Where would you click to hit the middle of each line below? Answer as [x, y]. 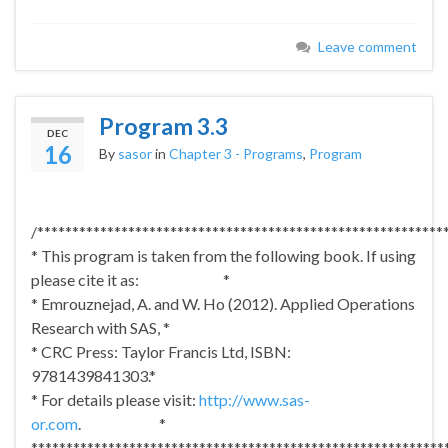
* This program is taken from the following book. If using [223, 256]
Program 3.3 [163, 126]
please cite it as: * [130, 280]
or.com [54, 424]
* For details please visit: [115, 400]
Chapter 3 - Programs [236, 154]
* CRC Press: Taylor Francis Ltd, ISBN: [161, 352]
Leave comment [367, 47]
